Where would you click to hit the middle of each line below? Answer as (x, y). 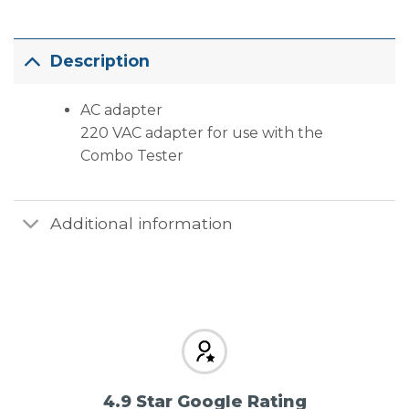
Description (100, 61)
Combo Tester (131, 155)
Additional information (142, 224)
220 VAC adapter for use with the (201, 132)
